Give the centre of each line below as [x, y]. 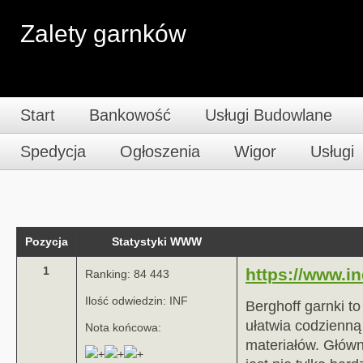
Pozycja [47, 242]
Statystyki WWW [157, 242]
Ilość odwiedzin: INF [137, 301]
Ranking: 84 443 [127, 274]
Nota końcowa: [123, 328]
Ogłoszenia [160, 152]
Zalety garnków [103, 34]
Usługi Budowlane [269, 115]
